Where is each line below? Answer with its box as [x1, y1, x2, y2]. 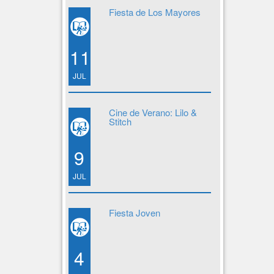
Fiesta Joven [108, 206, 160, 219]
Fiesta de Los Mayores [108, 6, 201, 18]
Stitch [108, 115, 131, 128]
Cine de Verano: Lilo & [108, 106, 197, 119]
